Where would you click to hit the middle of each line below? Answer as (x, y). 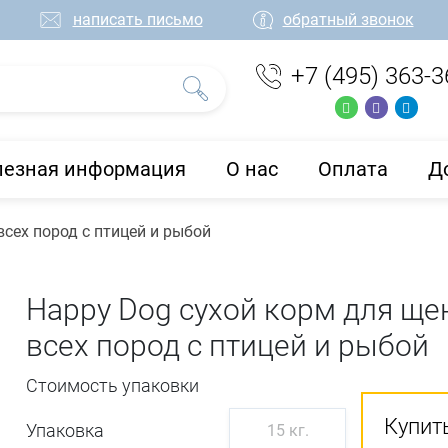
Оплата (352, 168)
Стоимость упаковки (113, 385)
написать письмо (137, 19)
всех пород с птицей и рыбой (228, 345)
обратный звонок (348, 19)
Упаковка (65, 430)
